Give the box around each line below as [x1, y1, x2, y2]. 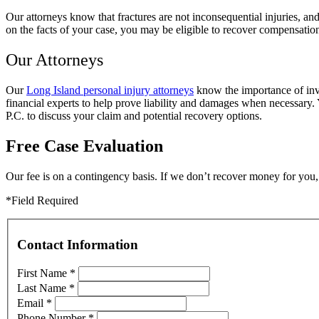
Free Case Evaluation [6, 136, 163, 155]
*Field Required [6, 194, 78, 206]
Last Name [17, 281, 69, 294]
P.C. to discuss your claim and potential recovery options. [6, 109, 265, 122]
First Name [17, 266, 70, 279]
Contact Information [17, 237, 138, 252]
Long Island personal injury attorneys [26, 83, 194, 96]
